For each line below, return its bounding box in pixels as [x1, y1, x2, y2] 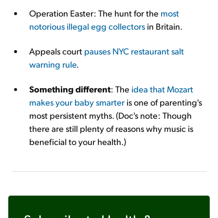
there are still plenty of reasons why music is [29, 123, 193, 134]
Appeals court [29, 45, 84, 56]
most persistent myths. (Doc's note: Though [29, 109, 192, 121]
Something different [29, 83, 110, 94]
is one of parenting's [125, 96, 202, 108]
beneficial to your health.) [29, 136, 126, 147]
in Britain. [145, 20, 182, 32]
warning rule [29, 58, 76, 70]
